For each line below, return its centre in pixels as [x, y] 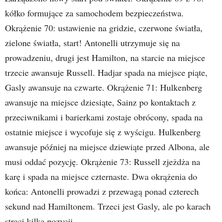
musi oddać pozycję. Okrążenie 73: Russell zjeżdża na [103, 162]
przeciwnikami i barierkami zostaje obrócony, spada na [104, 117]
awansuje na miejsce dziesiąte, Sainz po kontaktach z [100, 102]
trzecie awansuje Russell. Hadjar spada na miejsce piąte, [106, 72]
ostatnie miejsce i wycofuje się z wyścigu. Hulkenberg [103, 132]
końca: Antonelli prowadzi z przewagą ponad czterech [102, 191]
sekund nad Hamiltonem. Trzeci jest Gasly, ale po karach [108, 206]
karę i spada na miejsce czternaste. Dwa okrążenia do [101, 176]
